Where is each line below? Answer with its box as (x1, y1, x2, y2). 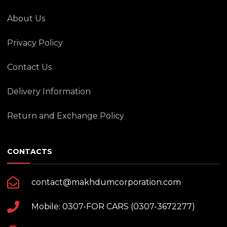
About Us (7, 14, 45, 23)
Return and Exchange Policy (7, 111, 124, 121)
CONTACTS (7, 147, 52, 156)
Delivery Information (7, 87, 91, 96)
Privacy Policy (7, 38, 63, 48)
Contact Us (7, 62, 52, 72)
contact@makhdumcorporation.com (31, 177, 181, 187)
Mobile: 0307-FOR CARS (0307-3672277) (31, 202, 195, 211)
